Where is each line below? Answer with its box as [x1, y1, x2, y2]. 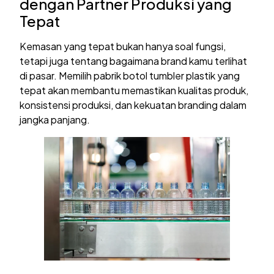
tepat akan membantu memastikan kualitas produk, [20, 84, 249, 97]
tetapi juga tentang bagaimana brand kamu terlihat [20, 54, 248, 68]
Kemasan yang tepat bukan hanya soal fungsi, [20, 40, 226, 53]
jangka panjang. [20, 113, 91, 127]
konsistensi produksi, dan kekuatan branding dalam [20, 98, 247, 112]
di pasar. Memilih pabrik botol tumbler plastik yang [20, 69, 240, 83]
